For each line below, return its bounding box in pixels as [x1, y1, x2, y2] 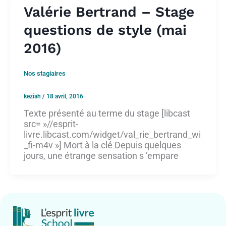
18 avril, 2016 [46, 93, 83, 100]
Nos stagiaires [24, 70, 66, 78]
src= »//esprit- [24, 119, 78, 130]
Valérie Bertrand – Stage [24, 3, 194, 20]
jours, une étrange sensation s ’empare [24, 150, 179, 161]
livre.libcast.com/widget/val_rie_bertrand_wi [24, 129, 201, 140]
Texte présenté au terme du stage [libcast [24, 108, 190, 119]
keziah [24, 93, 42, 100]
